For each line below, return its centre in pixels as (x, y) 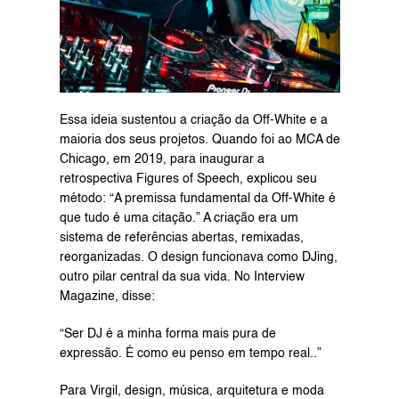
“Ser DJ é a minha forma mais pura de (167, 334)
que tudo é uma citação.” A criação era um (179, 218)
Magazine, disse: (107, 296)
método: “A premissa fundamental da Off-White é (197, 198)
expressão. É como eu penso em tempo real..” (190, 353)
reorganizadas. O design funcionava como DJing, (198, 257)
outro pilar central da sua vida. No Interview (182, 277)
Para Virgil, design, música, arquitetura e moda (191, 391)
